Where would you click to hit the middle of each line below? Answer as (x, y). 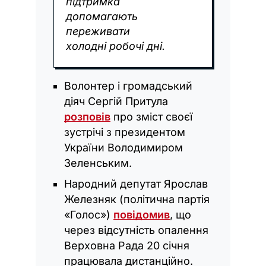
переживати (98, 31)
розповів (87, 116)
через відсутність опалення (136, 230)
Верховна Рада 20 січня (127, 245)
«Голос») (89, 214)
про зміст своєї (151, 116)
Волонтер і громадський (128, 85)
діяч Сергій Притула (116, 101)
